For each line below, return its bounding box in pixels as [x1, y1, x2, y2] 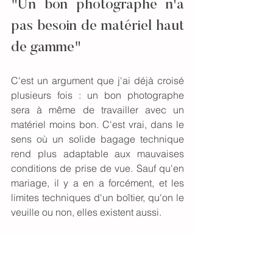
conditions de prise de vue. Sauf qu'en [11, 162, 184, 175]
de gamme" [11, 40, 81, 55]
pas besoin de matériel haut [11, 19, 184, 34]
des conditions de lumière [11, 250, 184, 263]
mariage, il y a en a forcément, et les [11, 177, 184, 190]
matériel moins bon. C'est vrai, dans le [11, 118, 184, 131]
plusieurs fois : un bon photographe [11, 89, 184, 102]
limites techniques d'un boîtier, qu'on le [11, 191, 184, 204]
